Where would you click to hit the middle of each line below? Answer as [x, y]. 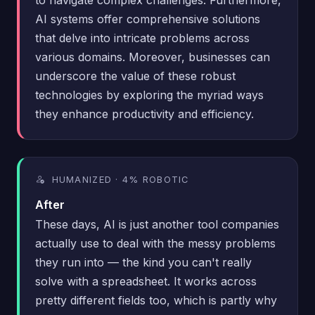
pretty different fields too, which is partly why [156, 301]
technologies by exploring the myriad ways [149, 95]
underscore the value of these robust [135, 76]
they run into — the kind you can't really [143, 263]
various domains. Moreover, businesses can [153, 57]
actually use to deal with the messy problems [155, 244]
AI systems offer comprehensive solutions [148, 19]
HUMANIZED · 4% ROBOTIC [118, 179]
